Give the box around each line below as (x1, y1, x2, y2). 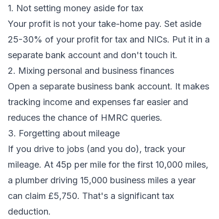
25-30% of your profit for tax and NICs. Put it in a (8, 34, 210, 44)
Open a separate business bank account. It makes (8, 81, 209, 91)
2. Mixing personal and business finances (8, 66, 174, 76)
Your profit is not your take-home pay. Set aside (8, 19, 201, 29)
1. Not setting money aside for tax (8, 3, 143, 13)
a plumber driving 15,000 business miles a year (8, 175, 196, 185)
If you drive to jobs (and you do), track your (8, 144, 185, 154)
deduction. (8, 206, 51, 217)
